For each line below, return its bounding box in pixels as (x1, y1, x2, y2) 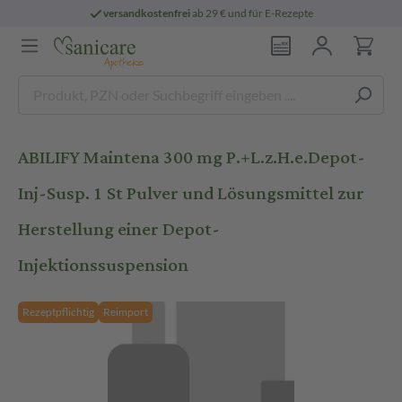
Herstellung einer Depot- (18, 212, 220, 247)
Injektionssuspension (18, 248, 188, 283)
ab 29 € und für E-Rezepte (190, 6, 314, 20)
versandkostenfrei (103, 6, 191, 20)
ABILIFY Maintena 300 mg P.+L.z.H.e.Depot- (18, 140, 365, 175)
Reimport (103, 305, 148, 319)
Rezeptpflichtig (22, 305, 94, 319)
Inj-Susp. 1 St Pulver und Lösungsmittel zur (18, 176, 364, 211)
